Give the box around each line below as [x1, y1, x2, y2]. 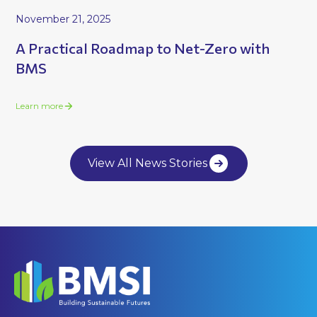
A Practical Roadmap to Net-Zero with [16, 40, 270, 57]
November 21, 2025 [16, 13, 111, 26]
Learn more [16, 100, 64, 112]
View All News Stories [87, 156, 207, 171]
